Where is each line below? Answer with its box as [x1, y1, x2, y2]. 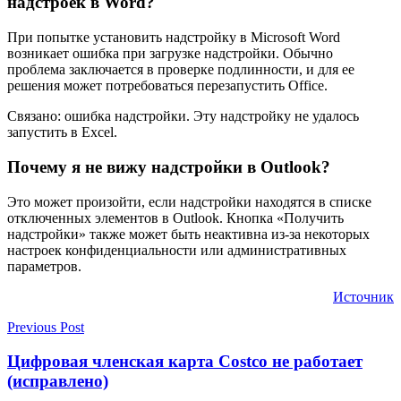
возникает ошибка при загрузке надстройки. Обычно [7, 46, 333, 62]
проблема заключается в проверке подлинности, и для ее [7, 62, 354, 78]
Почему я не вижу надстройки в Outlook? [7, 157, 330, 176]
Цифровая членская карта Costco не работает [7, 352, 363, 371]
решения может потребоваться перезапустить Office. [7, 78, 328, 94]
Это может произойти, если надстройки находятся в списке [7, 193, 371, 209]
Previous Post [7, 319, 84, 335]
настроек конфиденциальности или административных [7, 242, 346, 258]
